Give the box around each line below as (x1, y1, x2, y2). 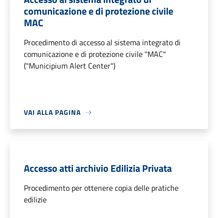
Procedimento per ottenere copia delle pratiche (24, 182, 179, 194)
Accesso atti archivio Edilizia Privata (24, 161, 172, 176)
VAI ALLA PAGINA (24, 107, 81, 118)
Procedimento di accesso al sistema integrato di (24, 36, 181, 49)
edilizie (24, 194, 47, 206)
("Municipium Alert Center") (24, 60, 115, 72)
